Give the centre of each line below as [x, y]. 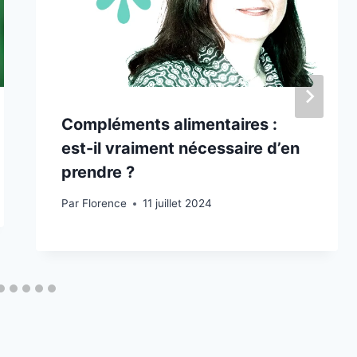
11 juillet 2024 [177, 203]
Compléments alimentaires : [170, 125]
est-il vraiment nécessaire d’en [181, 149]
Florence [104, 203]
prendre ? [98, 173]
